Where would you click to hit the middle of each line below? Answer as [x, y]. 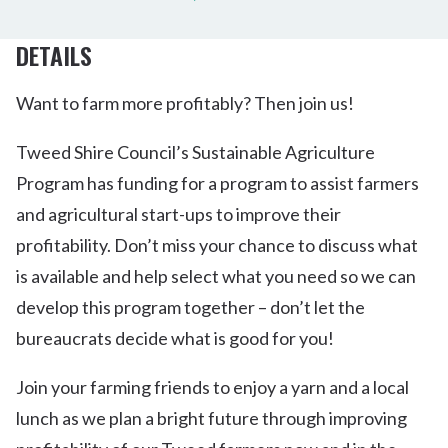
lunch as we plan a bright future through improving [211, 418]
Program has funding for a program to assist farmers [217, 183]
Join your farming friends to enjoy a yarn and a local [212, 387]
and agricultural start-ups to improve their [178, 214]
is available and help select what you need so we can [216, 276]
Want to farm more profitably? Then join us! [185, 103]
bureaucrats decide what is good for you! [175, 338]
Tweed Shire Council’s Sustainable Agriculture [195, 152]
